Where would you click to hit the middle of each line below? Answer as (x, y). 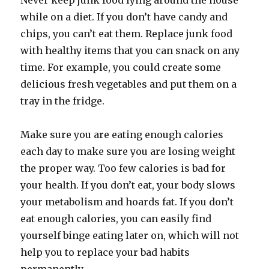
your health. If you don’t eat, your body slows (128, 185)
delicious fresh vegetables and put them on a (129, 84)
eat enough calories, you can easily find (116, 219)
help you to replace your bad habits (105, 252)
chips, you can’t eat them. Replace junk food (127, 34)
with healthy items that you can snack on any (130, 50)
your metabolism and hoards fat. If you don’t (127, 202)
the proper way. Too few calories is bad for (123, 168)
